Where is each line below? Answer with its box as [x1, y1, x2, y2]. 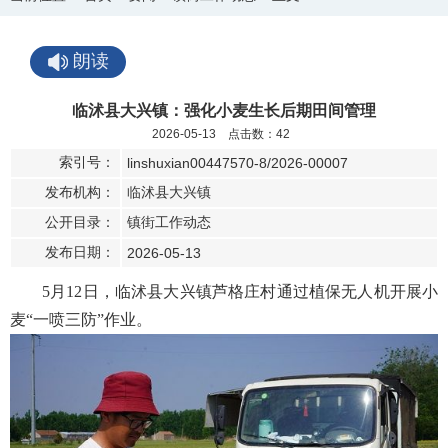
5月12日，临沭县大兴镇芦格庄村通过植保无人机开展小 [42, 283, 438, 300]
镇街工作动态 [127, 214, 211, 230]
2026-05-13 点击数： [152, 127, 276, 141]
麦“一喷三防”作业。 [10, 311, 152, 328]
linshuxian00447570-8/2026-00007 [127, 155, 348, 171]
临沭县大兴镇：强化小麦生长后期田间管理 [72, 102, 376, 119]
